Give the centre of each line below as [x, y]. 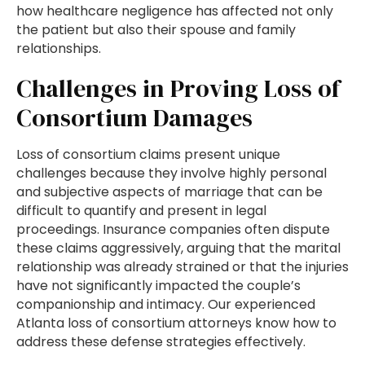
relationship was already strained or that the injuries [182, 267]
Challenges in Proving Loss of [178, 89]
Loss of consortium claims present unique [148, 155]
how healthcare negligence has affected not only [175, 11]
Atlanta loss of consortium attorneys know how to [176, 323]
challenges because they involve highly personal [172, 174]
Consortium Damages [134, 118]
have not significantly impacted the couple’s [158, 286]
